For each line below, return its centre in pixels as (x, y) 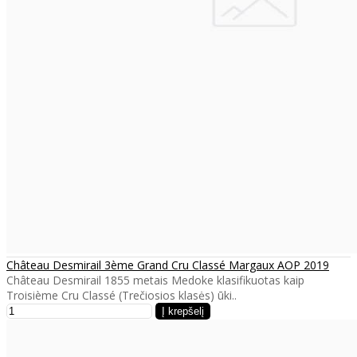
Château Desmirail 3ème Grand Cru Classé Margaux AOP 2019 (168, 265)
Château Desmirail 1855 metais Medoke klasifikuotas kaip (155, 280)
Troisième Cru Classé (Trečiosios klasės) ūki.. (122, 295)
